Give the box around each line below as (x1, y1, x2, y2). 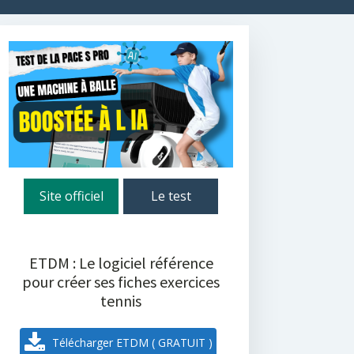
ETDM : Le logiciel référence (28, 252, 213, 273)
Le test (150, 186, 191, 205)
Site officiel (39, 186, 104, 205)
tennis (100, 290, 142, 311)
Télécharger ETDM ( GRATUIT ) (51, 334, 213, 350)
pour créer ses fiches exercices (22, 271, 220, 292)
